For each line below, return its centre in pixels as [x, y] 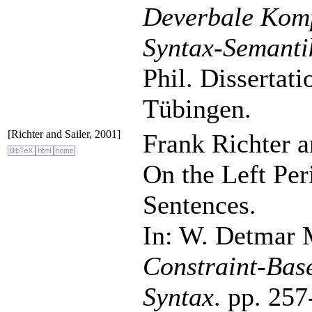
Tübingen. [197, 109]
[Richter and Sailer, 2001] [64, 134]
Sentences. [200, 205]
